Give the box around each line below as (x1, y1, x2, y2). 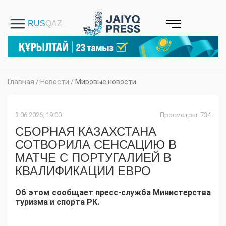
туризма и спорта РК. (15, 197, 101, 207)
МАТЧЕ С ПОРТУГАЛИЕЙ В (15, 151, 172, 165)
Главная (8, 78, 34, 86)
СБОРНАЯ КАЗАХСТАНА (15, 125, 156, 139)
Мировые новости (75, 78, 136, 86)
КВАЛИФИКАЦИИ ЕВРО (15, 164, 151, 178)
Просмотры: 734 (160, 111, 211, 119)
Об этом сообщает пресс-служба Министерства (15, 188, 211, 198)
